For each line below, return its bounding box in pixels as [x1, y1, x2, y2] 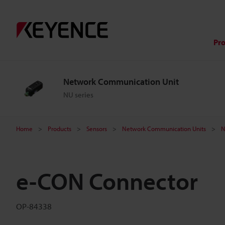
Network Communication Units [122, 125, 206, 133]
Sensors [86, 125, 107, 133]
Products [48, 125, 71, 133]
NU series [63, 90, 93, 99]
